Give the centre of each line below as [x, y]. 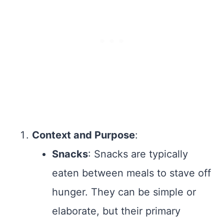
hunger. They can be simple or [124, 192]
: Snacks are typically [138, 154]
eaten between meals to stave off [131, 173]
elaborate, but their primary [116, 211]
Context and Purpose [83, 135]
